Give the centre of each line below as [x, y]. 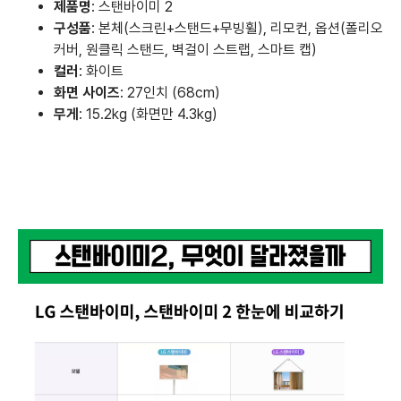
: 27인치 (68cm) [170, 93]
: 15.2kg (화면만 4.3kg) [148, 115]
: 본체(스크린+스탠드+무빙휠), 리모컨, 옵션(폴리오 [237, 29]
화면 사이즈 [87, 93]
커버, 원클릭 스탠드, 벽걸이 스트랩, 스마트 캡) [185, 50]
